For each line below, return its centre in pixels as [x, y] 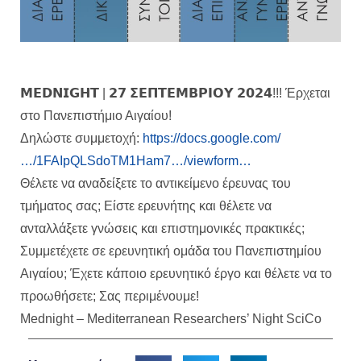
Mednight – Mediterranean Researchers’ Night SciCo [171, 319]
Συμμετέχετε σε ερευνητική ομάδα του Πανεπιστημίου [171, 251]
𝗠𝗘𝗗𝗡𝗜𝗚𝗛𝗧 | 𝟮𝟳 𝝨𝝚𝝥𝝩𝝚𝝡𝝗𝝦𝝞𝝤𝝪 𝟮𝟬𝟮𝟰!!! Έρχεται [175, 93]
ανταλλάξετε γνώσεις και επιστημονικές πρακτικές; [162, 229]
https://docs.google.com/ [212, 139]
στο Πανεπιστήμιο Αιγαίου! [96, 116]
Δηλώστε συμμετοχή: [81, 139]
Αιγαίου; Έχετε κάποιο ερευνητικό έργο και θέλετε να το [176, 274]
